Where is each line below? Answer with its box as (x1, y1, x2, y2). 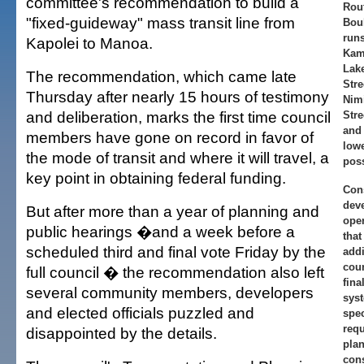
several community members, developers (26, 284, 314, 301)
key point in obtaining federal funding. (26, 169, 286, 187)
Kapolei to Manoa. (26, 34, 153, 52)
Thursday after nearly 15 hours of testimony (26, 88, 329, 106)
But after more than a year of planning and (26, 202, 319, 220)
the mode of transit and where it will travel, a (26, 149, 329, 167)
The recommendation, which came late (26, 67, 297, 85)
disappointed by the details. (26, 324, 217, 342)
